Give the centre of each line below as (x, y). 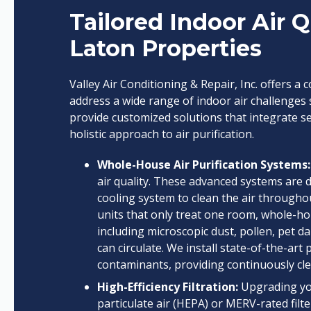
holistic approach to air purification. (162, 134)
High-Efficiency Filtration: (168, 287)
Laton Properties (166, 48)
